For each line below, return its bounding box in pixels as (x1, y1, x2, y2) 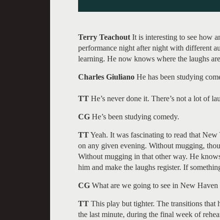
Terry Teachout (78, 32, 130, 41)
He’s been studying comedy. (92, 112, 179, 121)
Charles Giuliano (78, 72, 135, 81)
